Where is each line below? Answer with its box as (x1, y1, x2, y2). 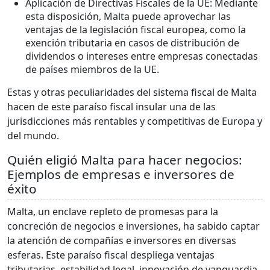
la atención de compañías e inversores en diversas (7, 233, 236, 247)
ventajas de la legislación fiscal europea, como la (25, 22, 246, 36)
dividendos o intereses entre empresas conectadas (25, 49, 258, 63)
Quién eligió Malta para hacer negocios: (7, 151, 242, 168)
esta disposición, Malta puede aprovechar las (25, 9, 231, 23)
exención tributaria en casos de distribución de (25, 36, 239, 49)
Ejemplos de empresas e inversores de (7, 165, 234, 183)
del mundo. (7, 128, 59, 142)
